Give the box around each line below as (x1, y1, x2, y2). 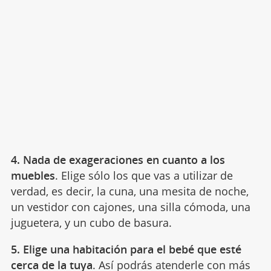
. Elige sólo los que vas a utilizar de (54, 168, 233, 183)
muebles (10, 168, 55, 183)
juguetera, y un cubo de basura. (10, 215, 172, 230)
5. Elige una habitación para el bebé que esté (10, 241, 241, 256)
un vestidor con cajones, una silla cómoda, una (10, 199, 250, 214)
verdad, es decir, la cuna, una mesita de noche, (10, 183, 249, 198)
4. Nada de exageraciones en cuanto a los (10, 152, 225, 167)
